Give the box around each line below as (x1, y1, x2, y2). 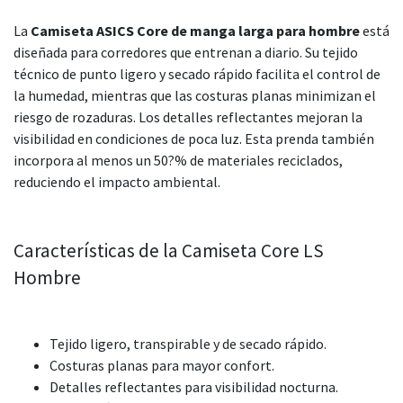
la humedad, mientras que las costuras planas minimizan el (13, 85, 376, 104)
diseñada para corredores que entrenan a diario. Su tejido (13, 42, 358, 61)
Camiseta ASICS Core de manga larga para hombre (31, 21, 360, 40)
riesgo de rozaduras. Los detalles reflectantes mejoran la (13, 107, 363, 126)
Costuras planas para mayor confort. (49, 355, 274, 374)
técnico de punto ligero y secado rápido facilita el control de (13, 64, 381, 83)
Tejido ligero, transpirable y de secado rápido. (49, 334, 327, 353)
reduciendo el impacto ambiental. (13, 172, 220, 191)
